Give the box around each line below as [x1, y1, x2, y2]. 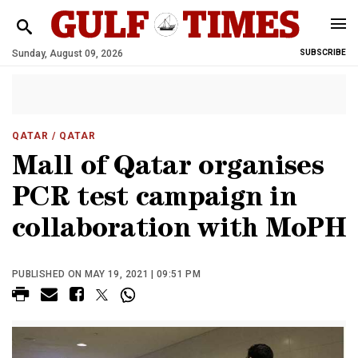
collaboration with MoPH [12, 217, 346, 245]
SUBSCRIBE [300, 48, 346, 57]
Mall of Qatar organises [12, 155, 324, 183]
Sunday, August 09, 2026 [12, 48, 123, 59]
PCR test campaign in [12, 186, 296, 214]
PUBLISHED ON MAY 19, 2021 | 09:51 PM [12, 268, 201, 280]
